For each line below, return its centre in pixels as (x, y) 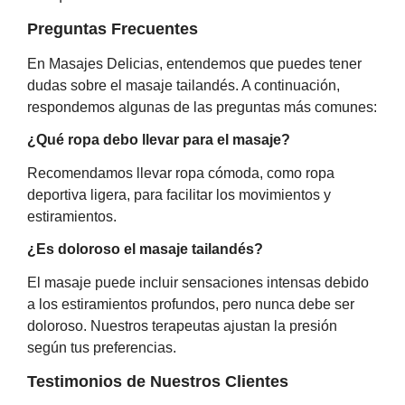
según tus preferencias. (102, 348)
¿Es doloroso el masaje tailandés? (145, 250)
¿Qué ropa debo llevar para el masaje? (159, 139)
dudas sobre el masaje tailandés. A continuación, (184, 85)
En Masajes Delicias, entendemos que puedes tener (194, 63)
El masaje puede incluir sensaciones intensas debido (198, 283)
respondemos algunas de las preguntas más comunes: (202, 107)
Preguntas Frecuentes (113, 28)
